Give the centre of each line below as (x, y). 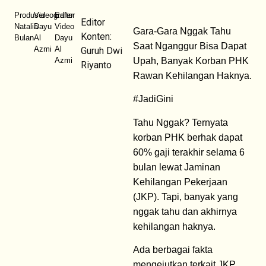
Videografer (54, 15)
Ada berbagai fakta (173, 250)
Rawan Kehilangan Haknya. (192, 76)
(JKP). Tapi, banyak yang (186, 197)
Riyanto (96, 65)
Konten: (96, 37)
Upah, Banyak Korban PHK (191, 61)
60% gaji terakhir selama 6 (189, 152)
